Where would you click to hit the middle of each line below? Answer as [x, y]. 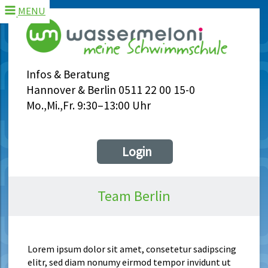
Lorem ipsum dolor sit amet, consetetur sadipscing [132, 249]
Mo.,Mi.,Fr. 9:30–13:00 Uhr [89, 106]
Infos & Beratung [68, 74]
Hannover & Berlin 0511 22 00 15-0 [111, 90]
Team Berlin [134, 196]
